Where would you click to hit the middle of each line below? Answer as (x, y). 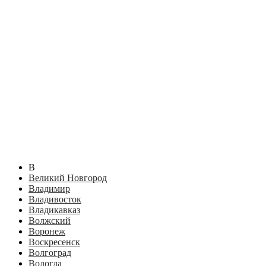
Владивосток (55, 199)
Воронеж (47, 232)
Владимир (49, 189)
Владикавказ (54, 210)
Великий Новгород (68, 178)
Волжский (50, 221)
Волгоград (50, 253)
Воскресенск (54, 242)
